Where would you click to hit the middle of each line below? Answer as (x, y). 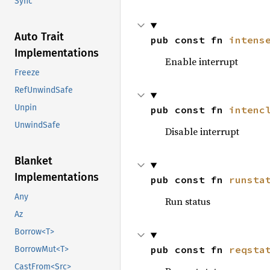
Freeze (27, 73)
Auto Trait (39, 37)
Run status (187, 201)
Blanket (33, 161)
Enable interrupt (201, 61)
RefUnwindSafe (44, 90)
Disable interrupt (202, 131)
